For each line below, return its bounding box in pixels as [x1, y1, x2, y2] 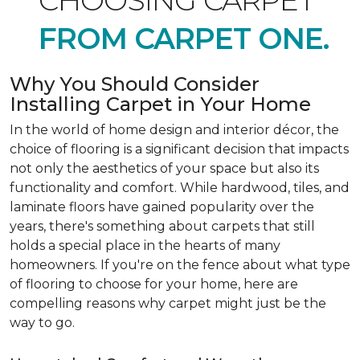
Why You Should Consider [10, 72, 260, 96]
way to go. [10, 315, 75, 330]
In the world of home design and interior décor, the [10, 122, 339, 137]
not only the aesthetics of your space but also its [10, 161, 319, 176]
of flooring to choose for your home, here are [10, 276, 298, 292]
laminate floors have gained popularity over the [10, 199, 314, 215]
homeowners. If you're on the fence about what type [10, 257, 350, 272]
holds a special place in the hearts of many [10, 238, 280, 253]
